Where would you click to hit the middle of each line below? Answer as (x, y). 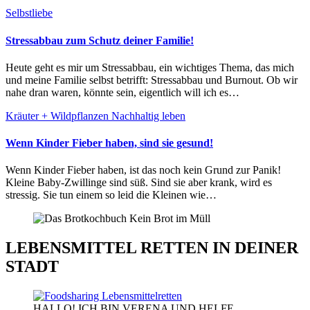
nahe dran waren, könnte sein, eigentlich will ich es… (122, 92)
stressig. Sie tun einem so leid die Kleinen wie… (111, 195)
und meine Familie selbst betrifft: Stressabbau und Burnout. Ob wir (152, 80)
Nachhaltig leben (148, 116)
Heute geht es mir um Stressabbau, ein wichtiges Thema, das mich (10, 67)
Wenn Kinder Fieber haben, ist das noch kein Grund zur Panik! (10, 170)
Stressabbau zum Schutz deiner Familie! (100, 40)
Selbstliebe (29, 13)
